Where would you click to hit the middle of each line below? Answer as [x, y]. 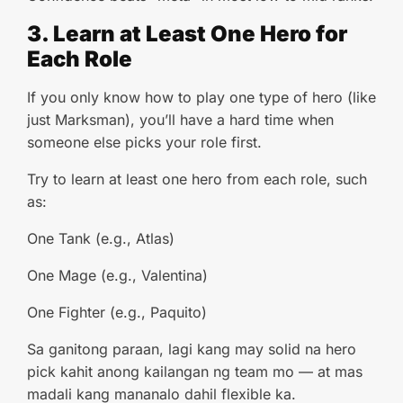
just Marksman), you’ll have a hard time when [180, 120]
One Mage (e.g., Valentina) [117, 275]
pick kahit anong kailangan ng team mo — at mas [195, 372]
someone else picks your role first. [144, 142]
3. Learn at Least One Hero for [187, 34]
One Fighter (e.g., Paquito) [117, 312]
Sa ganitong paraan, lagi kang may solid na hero [192, 349]
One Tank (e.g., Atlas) [101, 238]
